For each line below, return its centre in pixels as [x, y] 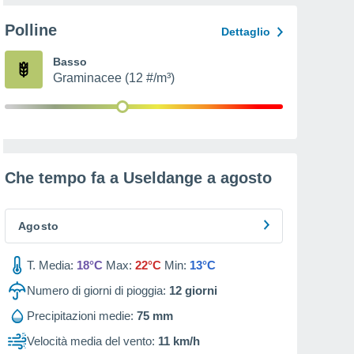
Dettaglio [246, 32]
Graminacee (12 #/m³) [114, 78]
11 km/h [179, 341]
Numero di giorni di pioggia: [96, 290]
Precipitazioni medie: [80, 316]
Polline [31, 30]
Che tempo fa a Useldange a [113, 178]
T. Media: [50, 265]
